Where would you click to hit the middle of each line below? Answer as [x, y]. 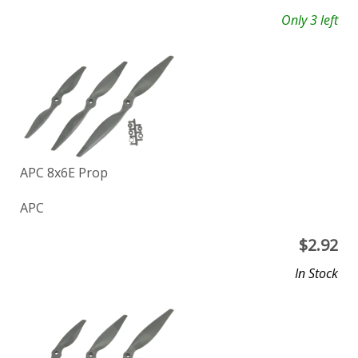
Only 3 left [310, 20]
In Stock [316, 274]
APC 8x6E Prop [64, 173]
